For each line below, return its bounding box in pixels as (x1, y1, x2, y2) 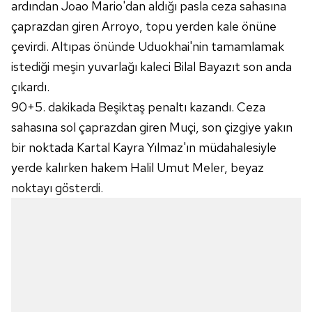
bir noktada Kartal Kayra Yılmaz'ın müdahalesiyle (11, 139, 276, 155)
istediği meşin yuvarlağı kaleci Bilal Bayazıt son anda (11, 58, 292, 75)
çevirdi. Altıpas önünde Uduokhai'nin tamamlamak (11, 38, 284, 54)
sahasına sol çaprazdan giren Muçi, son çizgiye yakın (11, 119, 292, 135)
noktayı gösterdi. (11, 180, 103, 196)
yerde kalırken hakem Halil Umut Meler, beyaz (11, 159, 264, 175)
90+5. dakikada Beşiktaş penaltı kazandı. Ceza (11, 99, 265, 115)
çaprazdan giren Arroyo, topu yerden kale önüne (11, 18, 276, 34)
